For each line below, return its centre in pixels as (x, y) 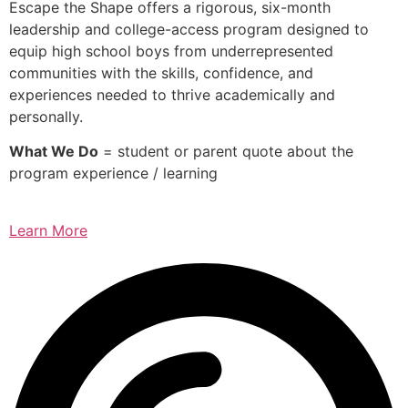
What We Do (54, 152)
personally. (46, 116)
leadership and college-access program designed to (189, 29)
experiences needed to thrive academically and (172, 94)
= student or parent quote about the (226, 152)
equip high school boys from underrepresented (171, 51)
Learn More (48, 230)
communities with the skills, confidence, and (161, 72)
